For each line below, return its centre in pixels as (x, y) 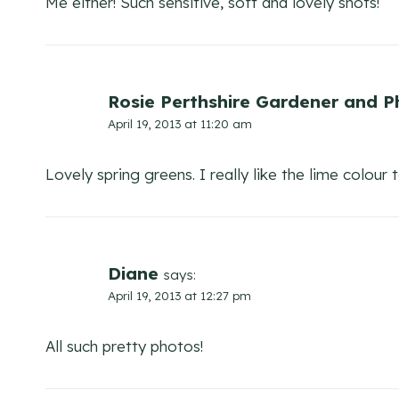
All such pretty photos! (124, 346)
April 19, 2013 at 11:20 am (180, 124)
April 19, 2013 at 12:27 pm (179, 296)
